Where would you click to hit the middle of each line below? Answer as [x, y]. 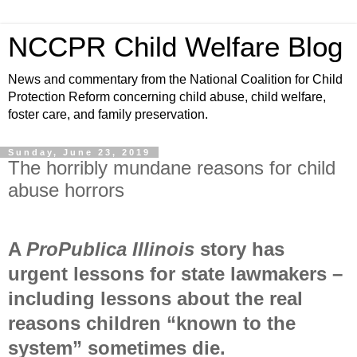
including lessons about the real [155, 298]
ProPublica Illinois [113, 249]
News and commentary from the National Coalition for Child [175, 79]
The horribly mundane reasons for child [172, 168]
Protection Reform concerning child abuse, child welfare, [167, 97]
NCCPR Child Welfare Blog [175, 47]
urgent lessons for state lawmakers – [175, 273]
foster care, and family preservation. [108, 114]
